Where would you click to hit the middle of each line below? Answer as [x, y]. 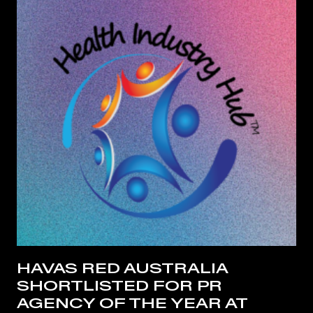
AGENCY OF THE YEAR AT [132, 303]
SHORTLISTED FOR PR [119, 286]
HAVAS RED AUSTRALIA [122, 268]
